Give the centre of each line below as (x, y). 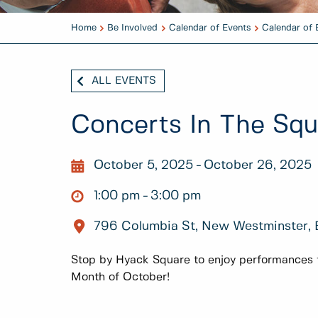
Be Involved (133, 28)
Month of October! (120, 278)
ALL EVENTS (124, 81)
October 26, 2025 (258, 165)
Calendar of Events (210, 28)
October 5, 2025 (143, 165)
